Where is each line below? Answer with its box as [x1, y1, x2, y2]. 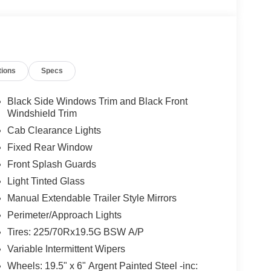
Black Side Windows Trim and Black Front [7, 96, 188, 107]
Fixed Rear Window [7, 142, 93, 153]
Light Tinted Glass [7, 176, 85, 187]
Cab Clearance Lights [7, 125, 101, 136]
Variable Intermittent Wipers [7, 244, 125, 255]
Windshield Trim [7, 108, 77, 119]
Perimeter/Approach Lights [7, 210, 122, 221]
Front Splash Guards [7, 159, 96, 170]
